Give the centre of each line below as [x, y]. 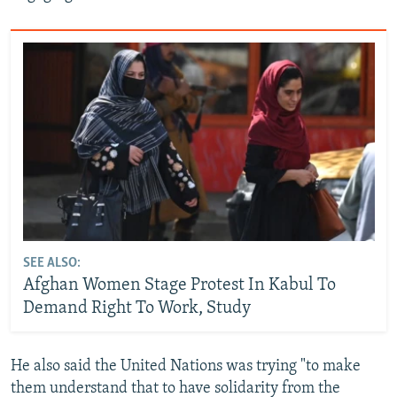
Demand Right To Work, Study [136, 308]
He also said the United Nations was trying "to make [186, 366]
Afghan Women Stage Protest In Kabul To [179, 285]
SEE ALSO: [51, 263]
